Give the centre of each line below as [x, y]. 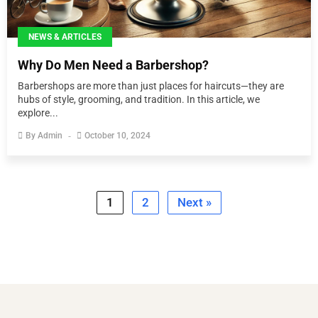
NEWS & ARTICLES [65, 37]
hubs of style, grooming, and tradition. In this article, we [139, 99]
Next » [194, 202]
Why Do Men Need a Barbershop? [113, 65]
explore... [38, 113]
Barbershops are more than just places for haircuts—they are [151, 86]
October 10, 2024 [117, 136]
